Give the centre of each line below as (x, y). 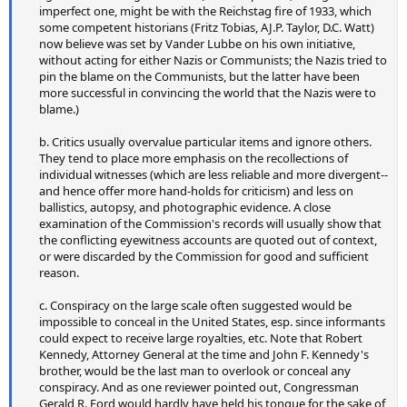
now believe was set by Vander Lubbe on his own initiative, (197, 44)
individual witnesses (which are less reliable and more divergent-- (213, 175)
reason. (59, 273)
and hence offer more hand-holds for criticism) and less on (196, 191)
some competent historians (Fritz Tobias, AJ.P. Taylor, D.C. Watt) (207, 28)
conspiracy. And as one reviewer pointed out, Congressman (199, 387)
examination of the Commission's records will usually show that (210, 224)
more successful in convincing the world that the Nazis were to (208, 93)
